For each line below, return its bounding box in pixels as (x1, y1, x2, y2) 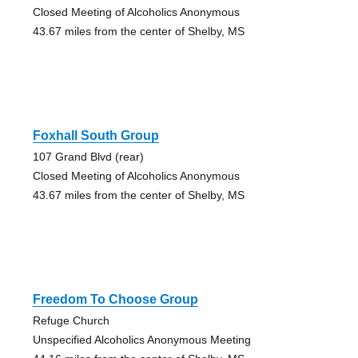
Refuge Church (32, 313, 109, 327)
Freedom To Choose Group (32, 292, 198, 306)
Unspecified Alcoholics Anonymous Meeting (32, 332, 251, 346)
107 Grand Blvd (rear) (32, 149, 144, 163)
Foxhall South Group (32, 128, 159, 142)
